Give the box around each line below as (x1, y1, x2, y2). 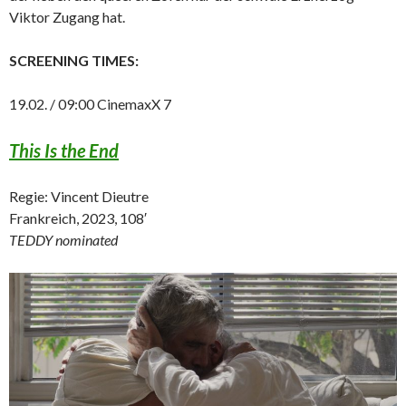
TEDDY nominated (9, 231, 118, 249)
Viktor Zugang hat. (9, 8, 125, 26)
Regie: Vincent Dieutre (9, 188, 149, 206)
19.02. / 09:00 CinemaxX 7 (9, 95, 171, 113)
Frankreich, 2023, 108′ (9, 209, 147, 227)
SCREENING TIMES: (9, 52, 139, 70)
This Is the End (9, 140, 119, 162)
